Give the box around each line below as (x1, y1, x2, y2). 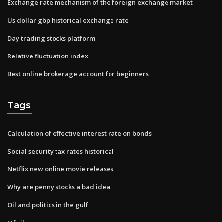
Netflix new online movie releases (7, 164, 113, 173)
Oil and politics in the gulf (7, 200, 88, 209)
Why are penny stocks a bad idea (7, 182, 110, 191)
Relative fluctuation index (7, 51, 88, 60)
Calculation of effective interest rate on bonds (7, 128, 152, 138)
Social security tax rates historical (7, 146, 114, 156)
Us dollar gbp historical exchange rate (7, 15, 129, 25)
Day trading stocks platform (7, 33, 95, 43)
